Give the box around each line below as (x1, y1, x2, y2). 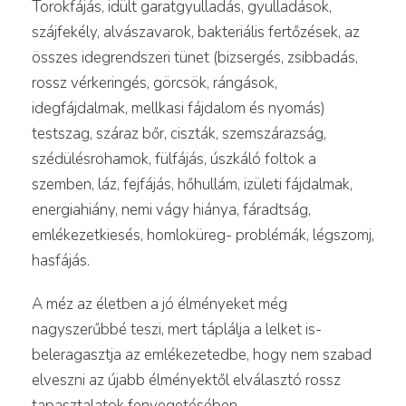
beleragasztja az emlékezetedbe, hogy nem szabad (32, 343, 372, 365)
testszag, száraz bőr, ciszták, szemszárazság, (32, 122, 326, 144)
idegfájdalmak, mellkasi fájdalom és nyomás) (32, 97, 325, 119)
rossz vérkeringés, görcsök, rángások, (32, 72, 277, 93)
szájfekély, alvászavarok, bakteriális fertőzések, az (32, 21, 360, 43)
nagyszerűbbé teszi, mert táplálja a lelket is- (32, 318, 322, 340)
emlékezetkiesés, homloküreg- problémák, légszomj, (32, 224, 374, 246)
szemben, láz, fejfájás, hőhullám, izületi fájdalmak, (32, 173, 353, 195)
